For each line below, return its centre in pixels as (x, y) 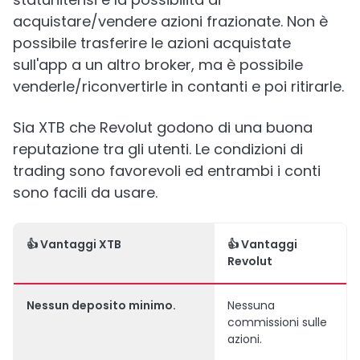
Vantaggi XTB (81, 244)
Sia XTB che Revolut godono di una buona (163, 127)
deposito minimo (122, 305)
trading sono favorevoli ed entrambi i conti (167, 171)
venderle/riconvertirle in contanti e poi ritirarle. (178, 86)
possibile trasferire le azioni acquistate (152, 43)
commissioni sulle (277, 322)
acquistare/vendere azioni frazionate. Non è (170, 21)
